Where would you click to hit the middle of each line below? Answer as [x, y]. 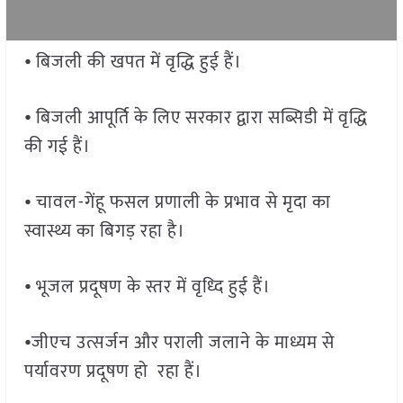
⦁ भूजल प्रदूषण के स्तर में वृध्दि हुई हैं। [147, 287]
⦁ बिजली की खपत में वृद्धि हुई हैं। [133, 63]
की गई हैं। [57, 147]
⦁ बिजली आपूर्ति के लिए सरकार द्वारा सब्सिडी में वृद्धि [196, 118]
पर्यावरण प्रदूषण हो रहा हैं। [113, 372]
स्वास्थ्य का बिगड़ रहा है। [111, 232]
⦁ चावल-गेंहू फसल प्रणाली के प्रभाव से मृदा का [177, 203]
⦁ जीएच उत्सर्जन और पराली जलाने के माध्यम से [179, 343]
